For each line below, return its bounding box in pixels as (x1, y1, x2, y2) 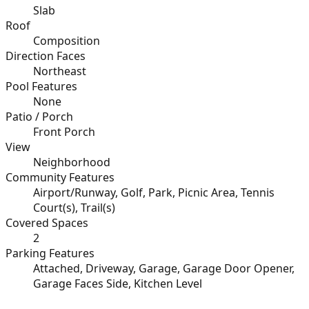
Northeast (33, 63, 86, 79)
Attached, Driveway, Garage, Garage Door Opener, (33, 260, 295, 276)
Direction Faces (6, 48, 86, 63)
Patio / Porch (6, 108, 73, 124)
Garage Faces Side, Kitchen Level (33, 275, 202, 291)
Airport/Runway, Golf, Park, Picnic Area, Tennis (33, 184, 275, 200)
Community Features (6, 169, 114, 185)
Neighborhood (33, 154, 110, 170)
